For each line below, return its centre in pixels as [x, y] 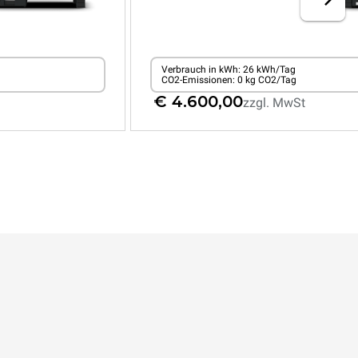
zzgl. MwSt [274, 103]
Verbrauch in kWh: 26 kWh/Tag [228, 69]
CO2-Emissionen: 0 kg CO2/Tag [229, 80]
